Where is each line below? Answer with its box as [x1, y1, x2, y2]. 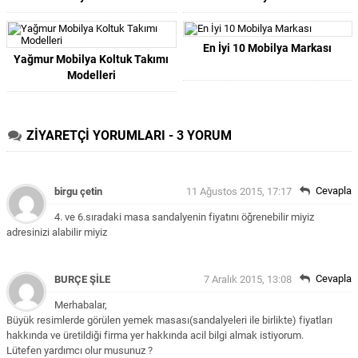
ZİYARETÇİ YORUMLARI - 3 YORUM [26, 128, 232, 143]
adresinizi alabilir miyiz [6, 226, 107, 238]
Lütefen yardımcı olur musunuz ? [6, 344, 153, 356]
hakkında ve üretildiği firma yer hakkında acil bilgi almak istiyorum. [6, 329, 304, 341]
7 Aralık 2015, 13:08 [204, 273, 292, 285]
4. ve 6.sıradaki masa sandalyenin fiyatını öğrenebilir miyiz [54, 211, 314, 223]
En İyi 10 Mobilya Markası [203, 42, 332, 54]
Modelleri [66, 69, 116, 82]
